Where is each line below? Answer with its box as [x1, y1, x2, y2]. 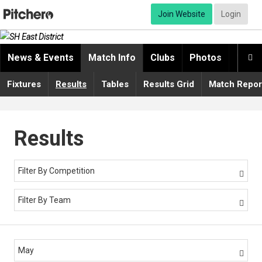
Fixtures [7, 79, 41, 90]
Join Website [158, 9, 205, 19]
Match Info [88, 52, 136, 64]
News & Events [8, 52, 74, 64]
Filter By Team [18, 195, 71, 205]
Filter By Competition [18, 166, 95, 176]
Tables [101, 79, 129, 90]
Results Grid [143, 79, 194, 90]
